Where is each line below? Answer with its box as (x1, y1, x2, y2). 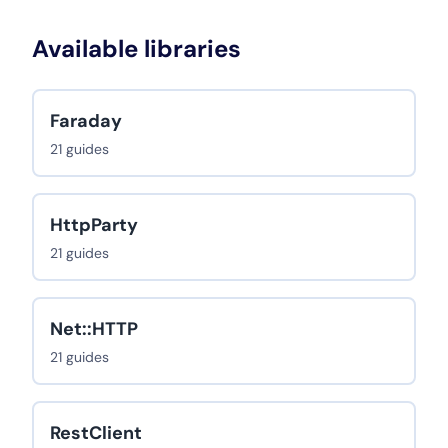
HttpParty (50, 213, 138, 237)
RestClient (50, 421, 142, 445)
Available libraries (32, 33, 241, 64)
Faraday (50, 109, 122, 133)
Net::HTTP (50, 317, 138, 341)
